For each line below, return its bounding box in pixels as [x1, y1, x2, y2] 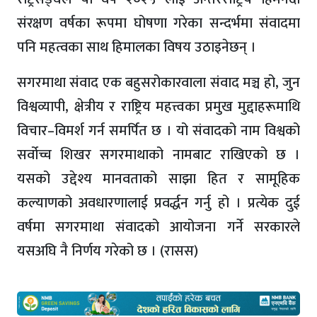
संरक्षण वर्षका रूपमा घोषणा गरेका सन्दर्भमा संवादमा [17, 11, 300, 36]
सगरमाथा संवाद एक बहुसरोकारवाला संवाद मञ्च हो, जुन [17, 71, 300, 96]
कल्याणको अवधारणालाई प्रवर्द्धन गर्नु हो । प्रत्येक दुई [17, 191, 300, 216]
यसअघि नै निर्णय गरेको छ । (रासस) [17, 239, 198, 264]
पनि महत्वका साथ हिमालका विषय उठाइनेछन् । [17, 35, 256, 60]
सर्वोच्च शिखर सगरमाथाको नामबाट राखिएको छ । [17, 143, 300, 168]
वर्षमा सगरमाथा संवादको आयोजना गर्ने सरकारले [17, 215, 300, 240]
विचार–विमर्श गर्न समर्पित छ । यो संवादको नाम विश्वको [17, 119, 300, 144]
